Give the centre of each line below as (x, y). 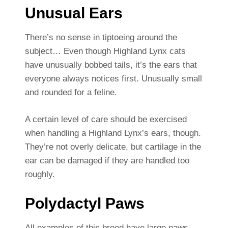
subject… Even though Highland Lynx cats (105, 51)
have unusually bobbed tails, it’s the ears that (111, 65)
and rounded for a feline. (71, 93)
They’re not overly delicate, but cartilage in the (113, 147)
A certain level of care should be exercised (106, 120)
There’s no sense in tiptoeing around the (101, 38)
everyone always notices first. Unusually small (113, 79)
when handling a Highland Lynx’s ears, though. (113, 133)
